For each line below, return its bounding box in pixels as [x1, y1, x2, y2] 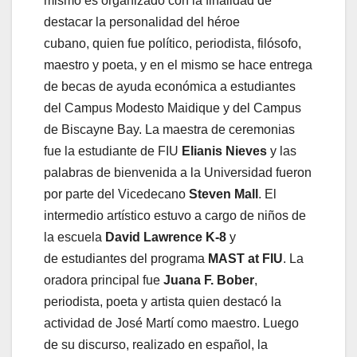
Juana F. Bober [163, 273, 254, 288]
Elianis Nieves [182, 144, 267, 159]
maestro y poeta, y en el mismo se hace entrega [44, 58, 312, 73]
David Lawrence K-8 [105, 230, 226, 245]
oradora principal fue [44, 273, 163, 288]
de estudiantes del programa [44, 252, 208, 266]
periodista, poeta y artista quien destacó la [44, 295, 281, 309]
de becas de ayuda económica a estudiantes [44, 80, 296, 94]
